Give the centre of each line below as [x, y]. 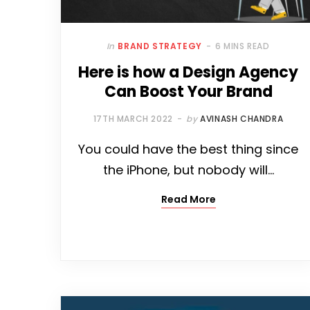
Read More [188, 200]
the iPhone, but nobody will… [188, 170]
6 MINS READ [242, 46]
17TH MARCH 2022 [133, 119]
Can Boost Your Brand [188, 92]
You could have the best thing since [188, 149]
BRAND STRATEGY [160, 46]
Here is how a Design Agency [188, 73]
